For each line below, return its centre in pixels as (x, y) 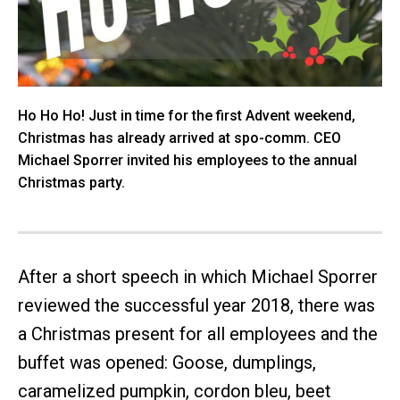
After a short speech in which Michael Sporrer (198, 277)
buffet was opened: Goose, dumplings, (167, 363)
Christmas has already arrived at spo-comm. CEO (179, 138)
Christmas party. (71, 183)
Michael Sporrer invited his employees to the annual (187, 161)
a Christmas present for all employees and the (198, 334)
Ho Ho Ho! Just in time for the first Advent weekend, (187, 116)
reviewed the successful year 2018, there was (196, 306)
